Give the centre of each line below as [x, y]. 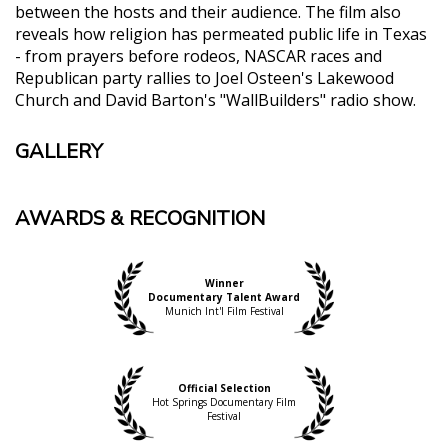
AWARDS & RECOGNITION [140, 218]
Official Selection [224, 388]
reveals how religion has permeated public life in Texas [221, 33]
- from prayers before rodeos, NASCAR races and [198, 55]
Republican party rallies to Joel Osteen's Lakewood [204, 77]
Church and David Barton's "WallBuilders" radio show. [215, 99]
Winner [224, 283]
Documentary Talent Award [224, 297]
